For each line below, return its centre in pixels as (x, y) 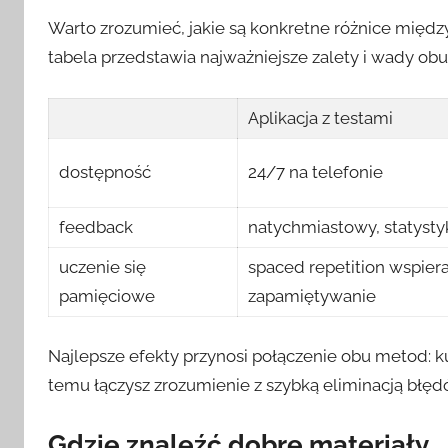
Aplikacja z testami (321, 117)
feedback (96, 226)
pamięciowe (107, 295)
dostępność (105, 171)
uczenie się (103, 266)
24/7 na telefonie (316, 171)
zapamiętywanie (312, 295)
